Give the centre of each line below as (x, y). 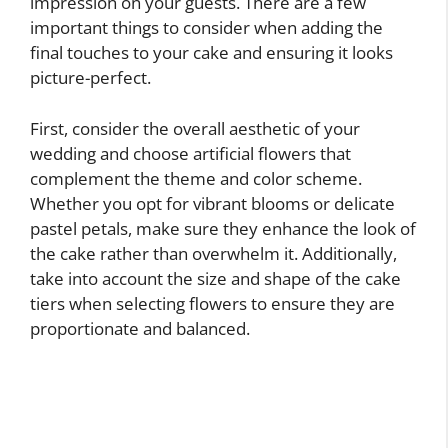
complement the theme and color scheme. (196, 178)
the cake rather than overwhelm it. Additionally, (213, 253)
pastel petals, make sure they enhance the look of (223, 228)
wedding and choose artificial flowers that (190, 153)
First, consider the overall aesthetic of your (195, 128)
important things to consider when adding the (206, 27)
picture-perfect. (90, 77)
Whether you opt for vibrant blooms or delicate (212, 203)
